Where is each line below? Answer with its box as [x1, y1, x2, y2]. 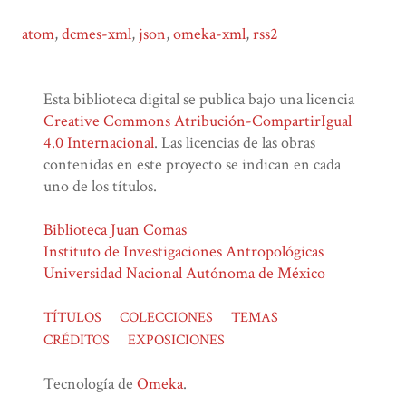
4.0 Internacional [43, 132, 154, 154]
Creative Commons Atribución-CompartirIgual [43, 111, 352, 132]
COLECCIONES [119, 308, 213, 328]
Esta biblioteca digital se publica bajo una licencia [43, 89, 354, 111]
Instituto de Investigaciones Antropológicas [43, 241, 324, 263]
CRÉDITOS [43, 331, 110, 351]
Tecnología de [43, 373, 137, 395]
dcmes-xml [62, 24, 131, 45]
